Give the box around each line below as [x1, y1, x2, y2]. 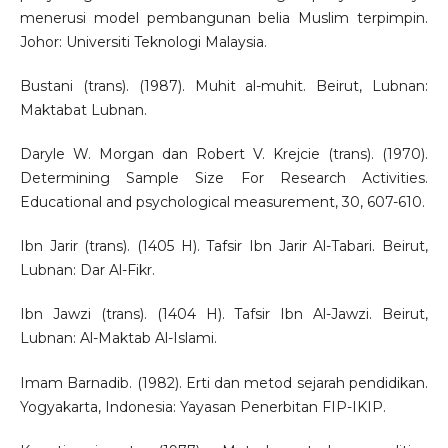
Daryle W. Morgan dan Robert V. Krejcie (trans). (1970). [19, 145, 429, 164]
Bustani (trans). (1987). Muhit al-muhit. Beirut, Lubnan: [19, 77, 429, 96]
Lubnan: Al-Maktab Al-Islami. [19, 329, 217, 348]
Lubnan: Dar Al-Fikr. [19, 261, 155, 280]
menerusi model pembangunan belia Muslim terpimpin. [19, 9, 429, 28]
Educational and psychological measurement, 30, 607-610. [19, 193, 425, 212]
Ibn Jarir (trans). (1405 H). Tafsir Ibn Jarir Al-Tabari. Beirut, [19, 237, 429, 256]
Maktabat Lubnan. [19, 101, 147, 120]
